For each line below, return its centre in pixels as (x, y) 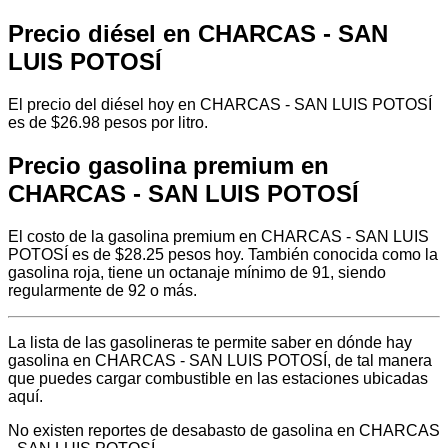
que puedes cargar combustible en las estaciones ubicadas (218, 378)
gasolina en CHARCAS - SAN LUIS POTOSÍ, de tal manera (220, 360)
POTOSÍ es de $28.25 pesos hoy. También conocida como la (223, 254)
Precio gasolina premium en (168, 165)
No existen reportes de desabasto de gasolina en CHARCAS (224, 430)
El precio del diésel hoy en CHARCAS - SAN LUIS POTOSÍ (220, 104)
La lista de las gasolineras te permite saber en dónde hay (210, 342)
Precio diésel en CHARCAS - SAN (198, 33)
